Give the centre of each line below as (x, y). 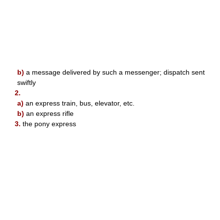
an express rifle (49, 113)
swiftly (27, 82)
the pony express (48, 124)
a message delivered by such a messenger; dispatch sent (114, 72)
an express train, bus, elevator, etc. (79, 103)
